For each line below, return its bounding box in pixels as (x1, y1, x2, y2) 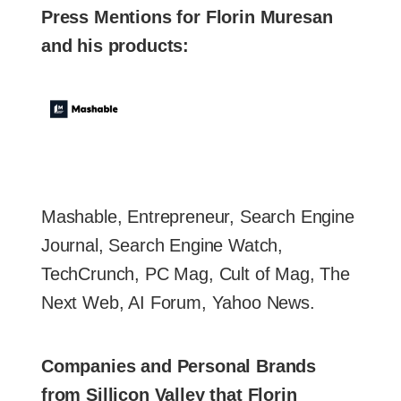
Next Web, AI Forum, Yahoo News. (41, 292, 315, 312)
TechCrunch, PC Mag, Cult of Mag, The (41, 263, 350, 284)
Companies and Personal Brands (41, 355, 317, 376)
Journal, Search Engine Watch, (41, 235, 284, 255)
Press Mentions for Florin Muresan (41, 6, 333, 27)
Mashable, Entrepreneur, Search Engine (41, 206, 354, 226)
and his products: (41, 35, 190, 55)
